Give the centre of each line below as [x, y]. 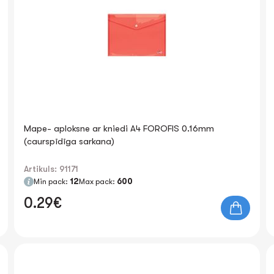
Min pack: [52, 181]
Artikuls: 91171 [51, 169]
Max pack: [98, 181]
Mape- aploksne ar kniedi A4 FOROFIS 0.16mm [119, 128]
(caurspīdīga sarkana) [69, 141]
